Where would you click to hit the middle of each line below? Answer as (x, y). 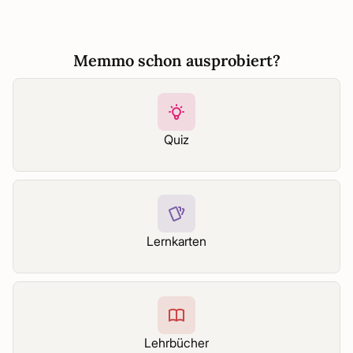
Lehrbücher (176, 343)
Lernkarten (176, 241)
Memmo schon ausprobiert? (176, 60)
